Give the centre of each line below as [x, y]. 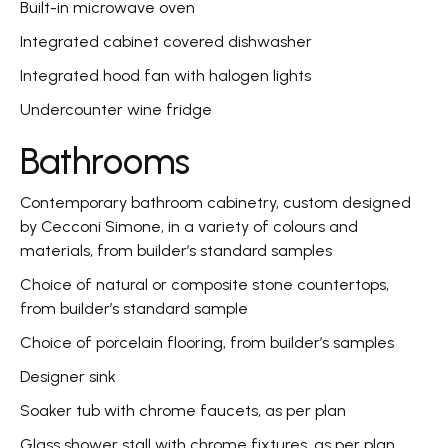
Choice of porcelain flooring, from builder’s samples [207, 342]
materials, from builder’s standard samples [176, 250]
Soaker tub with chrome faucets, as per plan [183, 410]
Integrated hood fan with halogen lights [165, 75]
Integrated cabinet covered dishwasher [166, 41]
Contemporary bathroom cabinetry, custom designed [215, 202]
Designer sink [68, 376]
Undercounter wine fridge [116, 109]
